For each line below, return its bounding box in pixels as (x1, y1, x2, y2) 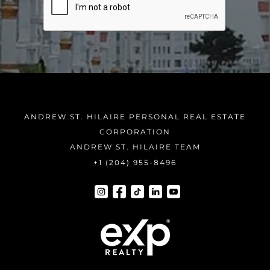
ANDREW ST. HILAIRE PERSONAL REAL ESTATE (24, 112, 246, 122)
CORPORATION (99, 127, 171, 137)
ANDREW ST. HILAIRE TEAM (69, 142, 201, 152)
